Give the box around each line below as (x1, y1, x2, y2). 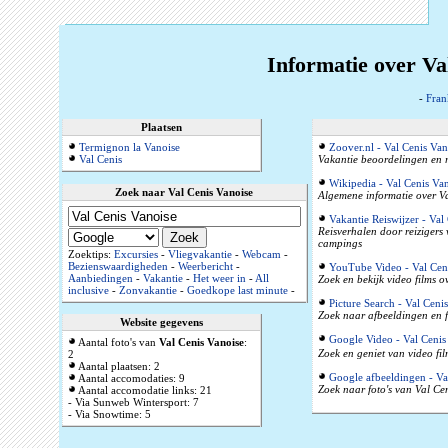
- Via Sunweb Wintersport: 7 (67, 396, 199, 409)
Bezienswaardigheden (67, 260, 168, 273)
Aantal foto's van (75, 336, 159, 349)
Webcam (241, 248, 281, 261)
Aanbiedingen (67, 272, 133, 285)
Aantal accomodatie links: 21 (75, 384, 212, 397)
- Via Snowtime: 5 (67, 408, 151, 421)
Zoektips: (67, 248, 114, 261)
